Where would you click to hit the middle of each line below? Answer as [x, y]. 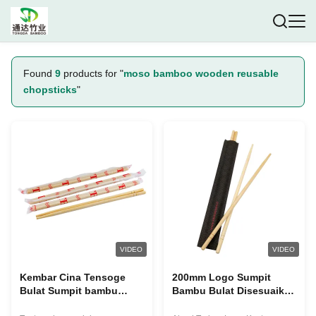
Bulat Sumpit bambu [69, 291]
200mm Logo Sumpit [221, 277]
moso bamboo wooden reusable [201, 73]
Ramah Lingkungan [219, 304]
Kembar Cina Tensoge [73, 277]
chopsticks [50, 90]
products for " [92, 73]
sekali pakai [48, 304]
